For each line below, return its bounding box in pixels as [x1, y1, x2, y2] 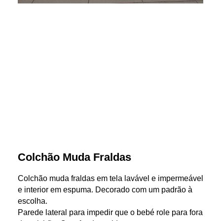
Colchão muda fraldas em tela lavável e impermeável [17, 174, 203, 183]
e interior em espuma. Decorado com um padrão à [17, 185, 192, 194]
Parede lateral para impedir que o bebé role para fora [17, 208, 203, 217]
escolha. [17, 196, 47, 205]
